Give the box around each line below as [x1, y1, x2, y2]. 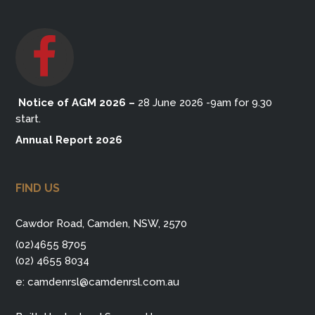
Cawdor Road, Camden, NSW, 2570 [15, 217, 188, 230]
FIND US [15, 181, 60, 195]
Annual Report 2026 [15, 133, 123, 146]
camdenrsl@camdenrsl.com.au [27, 275, 180, 288]
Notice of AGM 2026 [15, 96, 127, 109]
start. [15, 112, 41, 125]
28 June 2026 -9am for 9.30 [135, 96, 273, 109]
